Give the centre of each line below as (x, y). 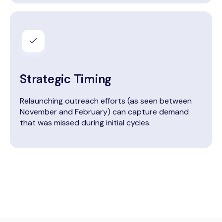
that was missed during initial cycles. (85, 122)
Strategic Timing (66, 79)
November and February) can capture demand (104, 111)
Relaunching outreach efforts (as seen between (106, 101)
